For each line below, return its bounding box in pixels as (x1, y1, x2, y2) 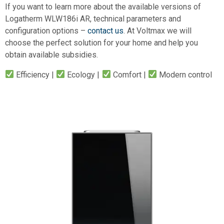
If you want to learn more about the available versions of (5, 1, 201, 11)
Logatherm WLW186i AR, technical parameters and (5, 13, 181, 23)
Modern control (156, 69, 212, 79)
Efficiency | (14, 69, 56, 79)
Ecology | (65, 69, 102, 79)
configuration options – (5, 25, 87, 35)
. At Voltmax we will (123, 25, 191, 35)
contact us (87, 25, 123, 35)
